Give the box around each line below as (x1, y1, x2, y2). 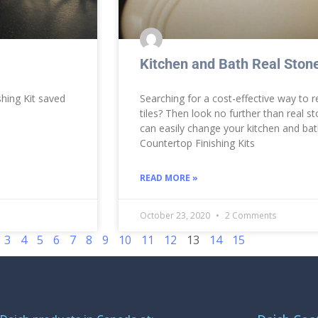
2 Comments (223, 209, 276, 221)
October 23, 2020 (140, 209, 212, 221)
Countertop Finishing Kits (140, 136, 255, 150)
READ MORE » (140, 171, 198, 184)
